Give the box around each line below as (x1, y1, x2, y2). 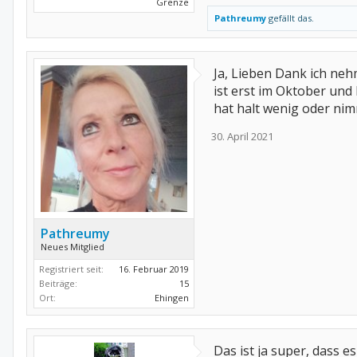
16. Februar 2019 (119, 263, 189, 275)
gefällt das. (266, 12, 314, 24)
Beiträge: (39, 277, 77, 289)
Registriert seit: (39, 263, 104, 275)
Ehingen (155, 292, 189, 304)
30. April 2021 (211, 129, 273, 143)
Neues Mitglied (41, 241, 104, 253)
